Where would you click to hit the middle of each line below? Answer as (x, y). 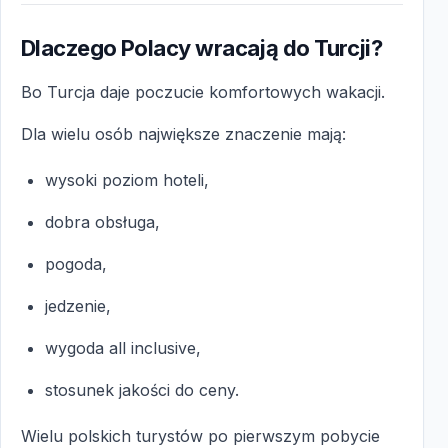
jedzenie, (78, 305)
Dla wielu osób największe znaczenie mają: (183, 133)
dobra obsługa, (102, 221)
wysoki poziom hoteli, (127, 179)
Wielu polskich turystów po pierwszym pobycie (200, 435)
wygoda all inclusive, (123, 347)
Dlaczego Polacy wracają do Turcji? (202, 47)
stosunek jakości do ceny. (142, 389)
